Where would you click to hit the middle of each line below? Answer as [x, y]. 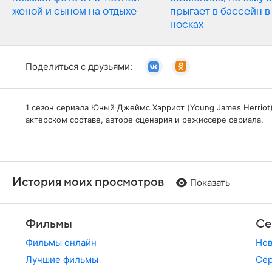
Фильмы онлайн [61, 242]
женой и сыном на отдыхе [74, 11]
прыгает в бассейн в [220, 11]
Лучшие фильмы [62, 259]
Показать [210, 182]
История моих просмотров [88, 182]
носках [187, 25]
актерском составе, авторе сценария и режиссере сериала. [144, 119]
